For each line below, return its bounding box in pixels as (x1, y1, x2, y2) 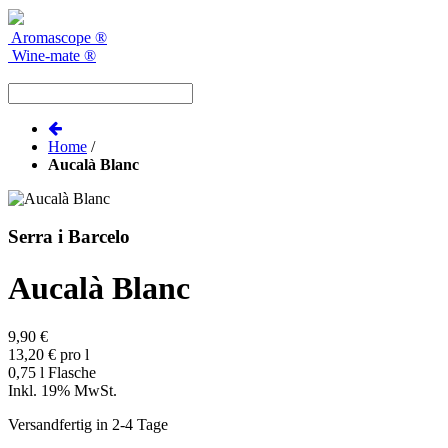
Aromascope (11, 28, 91, 46)
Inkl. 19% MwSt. (8, 382, 117, 400)
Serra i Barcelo (8, 226, 130, 248)
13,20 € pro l (8, 346, 89, 364)
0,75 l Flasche (8, 364, 96, 382)
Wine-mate (12, 46, 80, 64)
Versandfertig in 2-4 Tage (8, 416, 168, 434)
